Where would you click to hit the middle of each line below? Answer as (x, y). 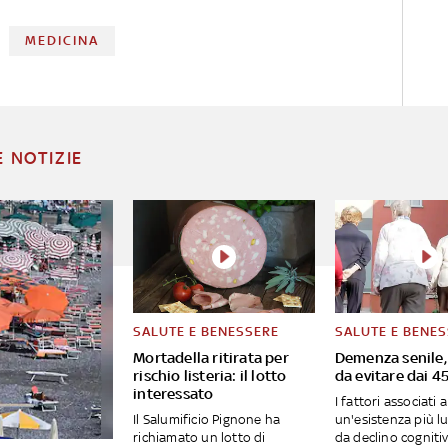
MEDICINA (62, 40)
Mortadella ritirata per (211, 358)
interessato (173, 394)
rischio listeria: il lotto (210, 376)
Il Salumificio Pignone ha (207, 420)
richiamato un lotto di (199, 438)
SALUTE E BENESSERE (206, 332)
